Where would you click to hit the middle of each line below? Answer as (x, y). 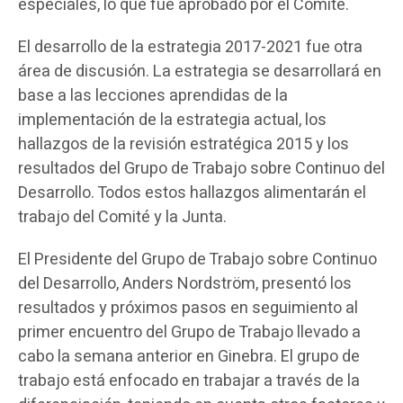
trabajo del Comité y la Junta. (122, 217)
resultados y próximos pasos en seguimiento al (188, 308)
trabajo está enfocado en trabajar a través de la (189, 381)
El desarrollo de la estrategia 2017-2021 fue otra (190, 47)
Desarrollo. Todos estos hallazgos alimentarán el (192, 193)
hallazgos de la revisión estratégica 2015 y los (184, 144)
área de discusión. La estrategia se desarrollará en (200, 72)
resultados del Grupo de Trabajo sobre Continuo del (201, 169)
